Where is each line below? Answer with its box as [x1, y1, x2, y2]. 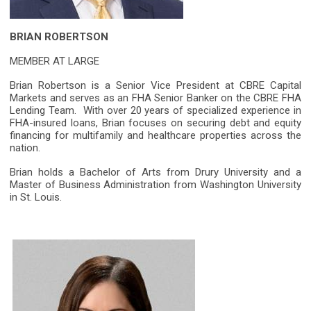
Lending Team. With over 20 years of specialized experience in [10, 104, 301, 117]
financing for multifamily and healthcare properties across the [10, 129, 301, 142]
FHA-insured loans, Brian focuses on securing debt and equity [10, 117, 301, 130]
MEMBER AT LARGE [10, 55, 99, 68]
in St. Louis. [10, 191, 65, 204]
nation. [10, 142, 40, 155]
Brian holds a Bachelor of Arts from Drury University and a [10, 166, 301, 179]
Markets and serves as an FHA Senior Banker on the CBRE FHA [10, 92, 301, 105]
